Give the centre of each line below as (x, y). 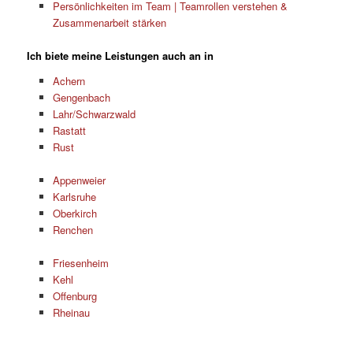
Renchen (72, 229)
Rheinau (71, 312)
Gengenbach (81, 97)
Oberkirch (74, 213)
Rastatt (69, 130)
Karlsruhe (74, 196)
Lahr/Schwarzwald (94, 113)
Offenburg (74, 295)
